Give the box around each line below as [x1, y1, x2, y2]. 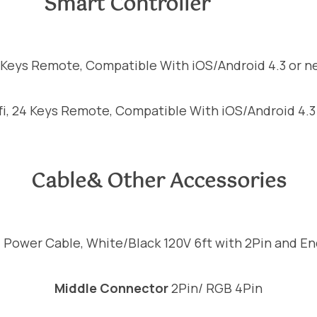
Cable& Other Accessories [30, 166, 287, 199]
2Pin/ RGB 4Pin [168, 279, 263, 296]
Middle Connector [54, 279, 168, 296]
